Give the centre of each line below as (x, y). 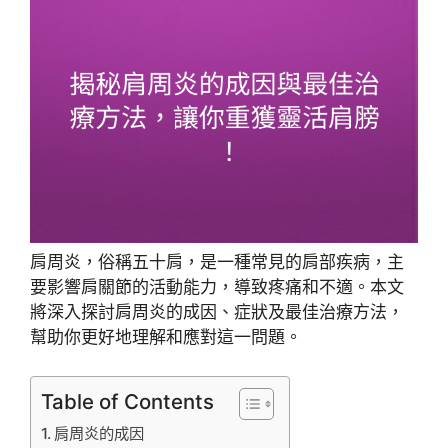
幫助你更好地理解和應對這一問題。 (166, 337)
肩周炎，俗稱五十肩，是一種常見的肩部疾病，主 (217, 262)
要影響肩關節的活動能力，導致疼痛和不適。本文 (217, 287)
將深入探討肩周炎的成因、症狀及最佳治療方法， (217, 312)
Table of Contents (127, 401)
